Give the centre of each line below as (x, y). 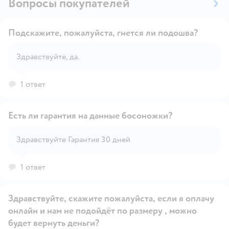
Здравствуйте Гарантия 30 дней (73, 140)
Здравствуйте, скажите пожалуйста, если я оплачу (111, 199)
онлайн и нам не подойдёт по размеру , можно (102, 211)
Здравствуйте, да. (48, 57)
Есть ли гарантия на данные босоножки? (90, 116)
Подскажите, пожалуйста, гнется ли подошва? (103, 33)
